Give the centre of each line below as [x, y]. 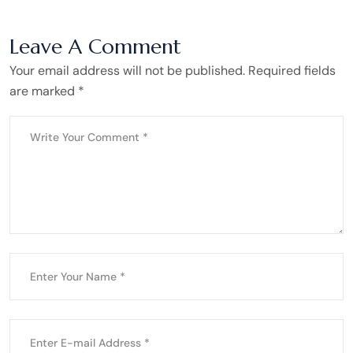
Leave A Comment [95, 47]
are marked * [47, 91]
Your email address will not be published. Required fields [173, 71]
